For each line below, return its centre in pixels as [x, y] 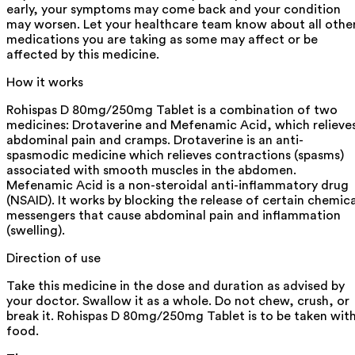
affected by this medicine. [83, 54]
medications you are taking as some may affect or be [162, 39]
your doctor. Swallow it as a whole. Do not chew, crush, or [178, 301]
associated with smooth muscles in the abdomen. [151, 170]
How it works [45, 82]
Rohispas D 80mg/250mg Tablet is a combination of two [172, 110]
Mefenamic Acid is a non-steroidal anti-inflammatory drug [177, 185]
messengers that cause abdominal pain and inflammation [174, 215]
